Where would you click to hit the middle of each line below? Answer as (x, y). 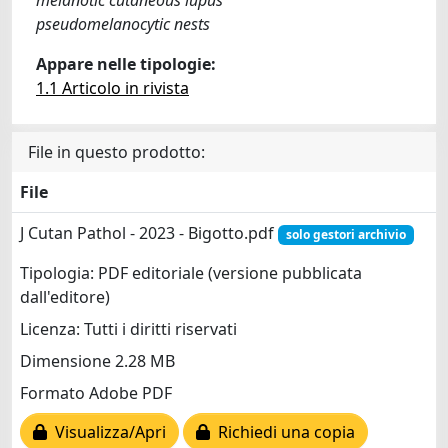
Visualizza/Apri (106, 432)
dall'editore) (65, 297)
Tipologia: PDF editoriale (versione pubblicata (191, 273)
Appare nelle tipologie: (126, 63)
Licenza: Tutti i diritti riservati (128, 329)
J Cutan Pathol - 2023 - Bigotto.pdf (149, 232)
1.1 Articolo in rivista (112, 87)
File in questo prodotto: (116, 151)
